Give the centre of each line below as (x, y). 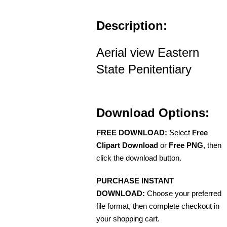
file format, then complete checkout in (158, 206)
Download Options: (153, 113)
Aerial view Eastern (148, 53)
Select (180, 133)
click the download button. (139, 158)
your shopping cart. (128, 219)
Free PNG (186, 145)
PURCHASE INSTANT (135, 181)
